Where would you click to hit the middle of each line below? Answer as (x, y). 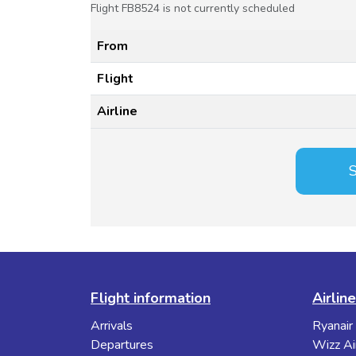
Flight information (151, 298)
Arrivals (112, 326)
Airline (117, 111)
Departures (122, 345)
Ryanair (333, 326)
